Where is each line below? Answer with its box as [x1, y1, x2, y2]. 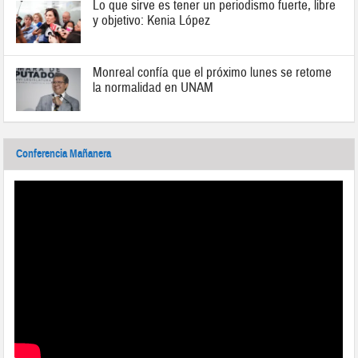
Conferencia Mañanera [16, 147, 112, 161]
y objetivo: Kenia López [93, 11, 211, 29]
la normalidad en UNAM [93, 79, 214, 97]
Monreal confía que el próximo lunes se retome [93, 64, 332, 82]
